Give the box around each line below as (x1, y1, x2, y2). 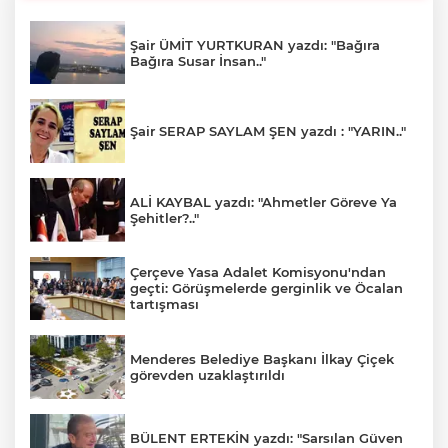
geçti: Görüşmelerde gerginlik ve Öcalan (130, 280, 403, 297)
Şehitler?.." (130, 209, 199, 226)
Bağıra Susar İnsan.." (130, 52, 266, 69)
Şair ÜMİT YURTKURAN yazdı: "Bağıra (130, 36, 380, 53)
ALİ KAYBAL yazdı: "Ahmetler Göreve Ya (130, 193, 397, 210)
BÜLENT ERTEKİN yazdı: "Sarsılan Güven (130, 429, 403, 446)
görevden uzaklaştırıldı (130, 366, 285, 383)
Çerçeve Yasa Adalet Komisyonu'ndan (130, 264, 386, 281)
